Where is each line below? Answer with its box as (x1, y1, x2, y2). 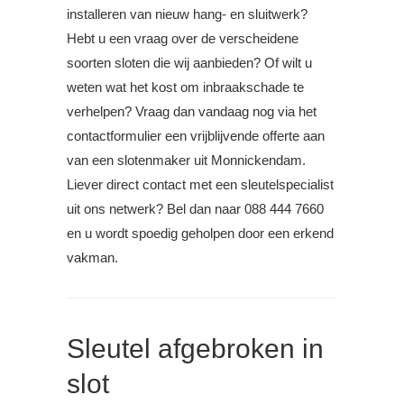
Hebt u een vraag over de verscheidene (67, 31, 298, 47)
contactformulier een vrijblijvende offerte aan (67, 128, 325, 144)
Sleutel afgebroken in (67, 334, 324, 364)
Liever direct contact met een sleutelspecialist (67, 177, 334, 193)
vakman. (67, 250, 118, 266)
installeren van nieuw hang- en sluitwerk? (67, 6, 308, 23)
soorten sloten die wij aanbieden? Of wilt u (67, 55, 312, 71)
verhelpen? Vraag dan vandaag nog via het (67, 104, 317, 120)
